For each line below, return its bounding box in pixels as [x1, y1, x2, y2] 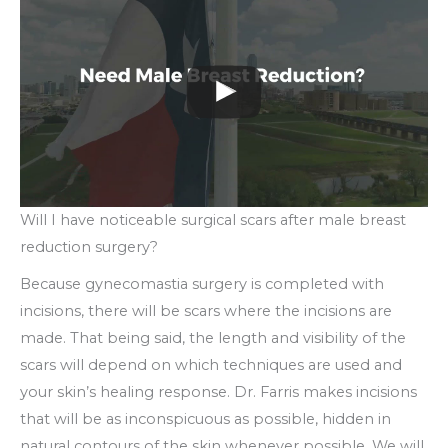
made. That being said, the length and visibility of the [20, 328, 406, 347]
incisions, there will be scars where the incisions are [20, 301, 392, 320]
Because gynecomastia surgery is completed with [20, 274, 384, 293]
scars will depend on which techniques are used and [20, 355, 402, 374]
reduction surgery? [20, 237, 158, 256]
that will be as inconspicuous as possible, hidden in [20, 409, 391, 428]
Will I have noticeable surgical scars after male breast [20, 210, 406, 229]
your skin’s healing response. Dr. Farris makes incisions [20, 382, 417, 401]
